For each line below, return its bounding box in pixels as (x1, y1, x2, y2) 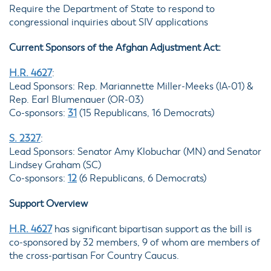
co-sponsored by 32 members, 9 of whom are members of (9, 237, 260, 249)
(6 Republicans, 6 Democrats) (77, 172, 206, 184)
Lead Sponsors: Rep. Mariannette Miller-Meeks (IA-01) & (9, 80, 253, 93)
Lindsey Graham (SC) (9, 159, 101, 171)
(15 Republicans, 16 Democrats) (77, 107, 214, 119)
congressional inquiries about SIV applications (9, 16, 208, 28)
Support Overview (9, 198, 88, 210)
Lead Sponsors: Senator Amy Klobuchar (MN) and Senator (9, 146, 261, 158)
